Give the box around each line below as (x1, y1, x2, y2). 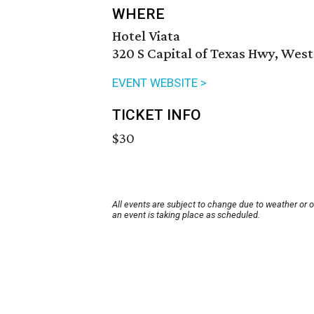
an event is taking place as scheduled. (112, 210, 260, 221)
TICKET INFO (112, 107, 201, 124)
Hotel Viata (112, 27, 180, 45)
